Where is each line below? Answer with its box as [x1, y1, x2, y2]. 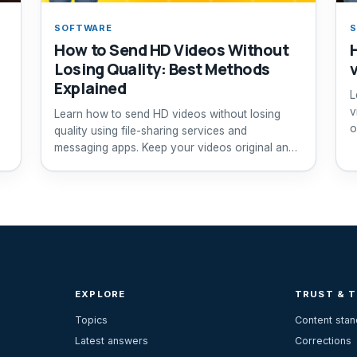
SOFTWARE [54, 22, 112, 33]
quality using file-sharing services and [54, 124, 248, 137]
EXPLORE [75, 288, 126, 300]
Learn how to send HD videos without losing [54, 107, 281, 120]
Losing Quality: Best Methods [54, 57, 270, 80]
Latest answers [75, 335, 149, 347]
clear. [54, 157, 82, 171]
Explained [54, 76, 127, 99]
